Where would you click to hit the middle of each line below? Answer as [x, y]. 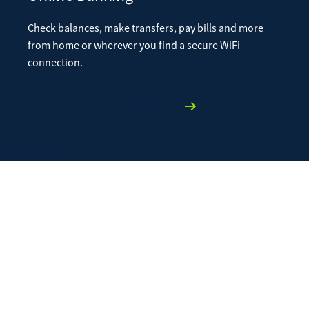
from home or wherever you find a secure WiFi [134, 45]
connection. [55, 62]
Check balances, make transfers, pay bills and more [146, 28]
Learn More [146, 106]
